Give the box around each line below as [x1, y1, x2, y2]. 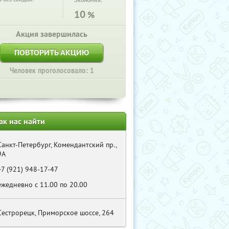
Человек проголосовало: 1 [9, 66, 94, 75]
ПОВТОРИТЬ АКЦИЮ [14, 47, 89, 58]
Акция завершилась [16, 29, 87, 39]
